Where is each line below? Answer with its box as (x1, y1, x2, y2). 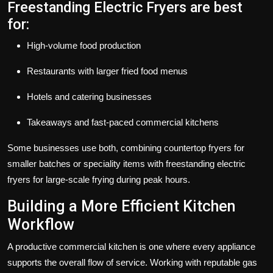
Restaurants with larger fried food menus (27, 66, 188, 77)
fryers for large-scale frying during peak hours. (7, 174, 190, 185)
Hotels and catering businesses (27, 91, 152, 102)
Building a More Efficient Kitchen (7, 197, 236, 216)
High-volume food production (27, 40, 141, 51)
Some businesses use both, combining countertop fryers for (7, 143, 244, 154)
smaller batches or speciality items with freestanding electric (7, 158, 246, 169)
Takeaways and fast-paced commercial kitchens (27, 117, 219, 128)
